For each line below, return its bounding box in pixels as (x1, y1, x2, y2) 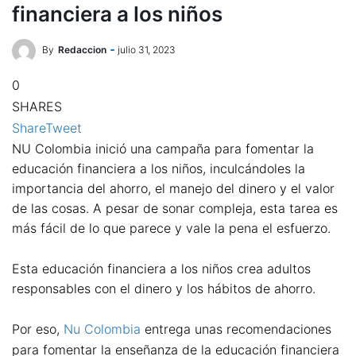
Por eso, (12, 321, 64, 338)
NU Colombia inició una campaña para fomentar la (12, 141, 314, 157)
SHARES (12, 99, 62, 114)
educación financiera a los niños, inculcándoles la (12, 161, 305, 176)
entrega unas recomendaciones (141, 321, 331, 338)
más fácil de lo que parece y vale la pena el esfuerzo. (12, 220, 331, 236)
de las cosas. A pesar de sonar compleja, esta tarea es (12, 200, 338, 216)
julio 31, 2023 (118, 44, 176, 56)
